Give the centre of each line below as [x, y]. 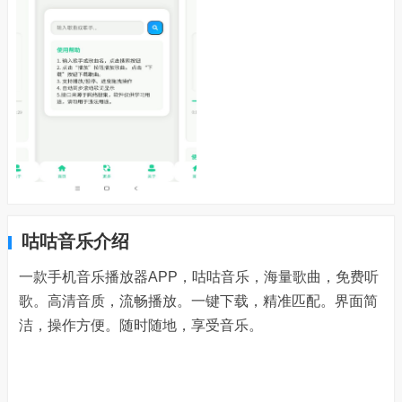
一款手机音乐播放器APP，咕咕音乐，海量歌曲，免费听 [199, 277]
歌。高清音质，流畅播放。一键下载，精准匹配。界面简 [198, 301]
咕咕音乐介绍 [75, 242]
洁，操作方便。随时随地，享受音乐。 [141, 326]
